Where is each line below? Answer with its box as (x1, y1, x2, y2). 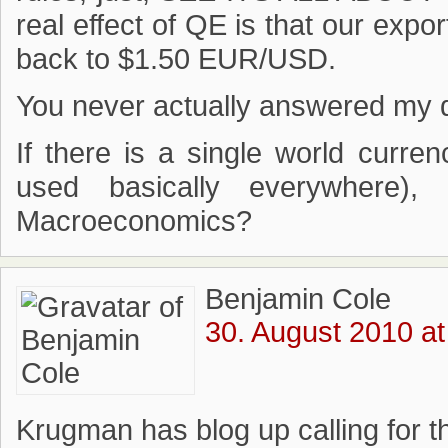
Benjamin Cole (205, 283, 391, 315)
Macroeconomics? (16, 205, 252, 237)
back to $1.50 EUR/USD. (16, 43, 336, 75)
